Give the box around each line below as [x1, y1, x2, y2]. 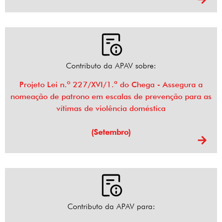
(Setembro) [91, 127, 131, 137]
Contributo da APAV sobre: [66, 61, 156, 71]
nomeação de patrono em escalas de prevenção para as [10, 92, 212, 102]
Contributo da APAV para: [67, 202, 155, 212]
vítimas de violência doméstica [56, 104, 166, 113]
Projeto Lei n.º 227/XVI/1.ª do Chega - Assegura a [19, 80, 203, 90]
